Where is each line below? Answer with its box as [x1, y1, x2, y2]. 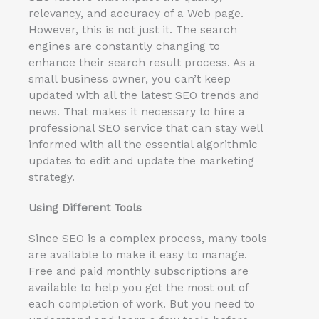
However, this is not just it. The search [28, 23, 237, 36]
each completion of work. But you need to [28, 297, 255, 310]
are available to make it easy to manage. [28, 248, 247, 261]
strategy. [28, 170, 75, 184]
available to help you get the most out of [28, 281, 249, 294]
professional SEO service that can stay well [28, 121, 263, 135]
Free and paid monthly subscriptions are [28, 264, 249, 278]
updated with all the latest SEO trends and [28, 88, 259, 102]
